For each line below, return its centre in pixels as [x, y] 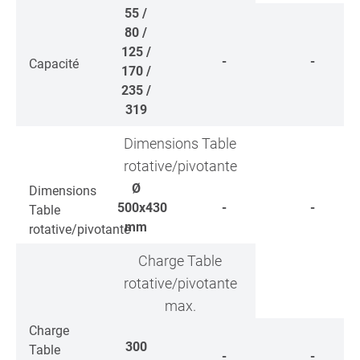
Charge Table [180, 261]
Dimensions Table [180, 143]
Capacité [54, 64]
